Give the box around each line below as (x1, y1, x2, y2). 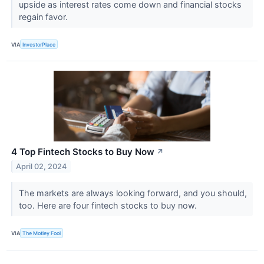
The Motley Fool (22, 230, 61, 237)
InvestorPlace (22, 41, 56, 48)
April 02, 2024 (16, 162, 67, 171)
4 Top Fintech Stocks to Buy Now (11, 146, 154, 158)
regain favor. (18, 12, 70, 22)
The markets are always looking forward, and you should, (18, 188, 247, 199)
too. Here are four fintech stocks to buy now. (18, 200, 199, 211)
